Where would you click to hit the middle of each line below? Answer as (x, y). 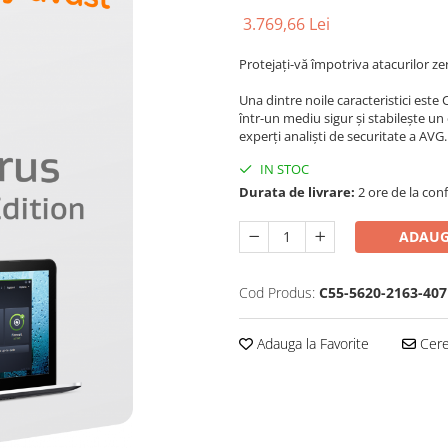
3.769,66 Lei (286, 24)
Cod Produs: (277, 293)
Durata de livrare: (297, 192)
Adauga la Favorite (311, 344)
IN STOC (283, 169)
